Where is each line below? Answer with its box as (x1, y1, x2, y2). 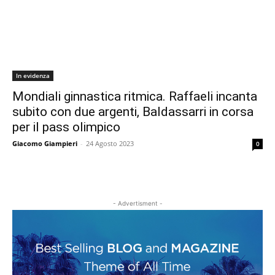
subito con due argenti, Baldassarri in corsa (12, 104, 254, 120)
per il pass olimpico (12, 120, 120, 135)
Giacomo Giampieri (12, 139, 77, 149)
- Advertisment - (112, 199, 163, 207)
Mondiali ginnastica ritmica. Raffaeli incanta (12, 89, 257, 104)
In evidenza (16, 71, 50, 80)
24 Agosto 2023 (86, 139, 134, 149)
